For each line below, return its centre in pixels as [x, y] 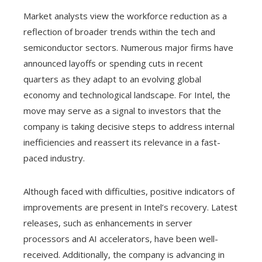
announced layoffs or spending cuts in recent [113, 63]
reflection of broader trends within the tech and [119, 31]
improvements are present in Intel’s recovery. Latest [130, 207]
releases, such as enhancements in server [108, 223]
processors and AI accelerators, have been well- [121, 238]
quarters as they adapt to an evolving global [112, 79]
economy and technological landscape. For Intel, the [127, 94]
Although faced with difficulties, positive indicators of [129, 191]
